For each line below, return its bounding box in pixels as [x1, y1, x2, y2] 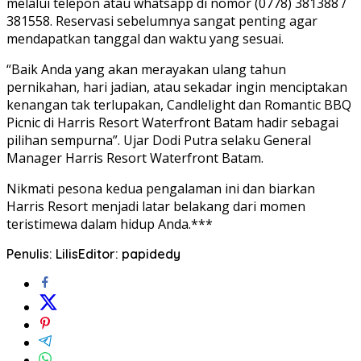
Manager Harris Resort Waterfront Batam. [6, 148, 263, 167]
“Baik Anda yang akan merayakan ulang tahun [6, 60, 286, 78]
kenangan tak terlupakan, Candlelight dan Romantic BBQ [6, 95, 351, 114]
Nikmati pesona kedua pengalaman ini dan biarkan [6, 179, 315, 197]
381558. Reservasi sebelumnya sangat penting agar [6, 11, 317, 30]
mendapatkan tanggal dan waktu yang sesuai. [6, 29, 284, 48]
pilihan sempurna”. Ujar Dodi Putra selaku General [6, 131, 311, 149]
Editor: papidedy [78, 245, 180, 262]
